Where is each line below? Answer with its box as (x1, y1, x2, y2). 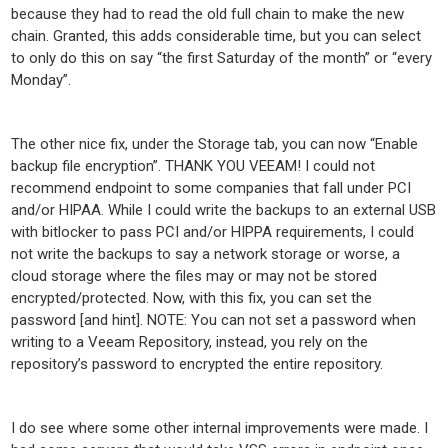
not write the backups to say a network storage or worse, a (11, 245, 401, 263)
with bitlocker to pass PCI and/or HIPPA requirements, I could (11, 223, 415, 241)
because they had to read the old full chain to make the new (11, 5, 405, 23)
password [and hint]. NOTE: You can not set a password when (11, 311, 417, 329)
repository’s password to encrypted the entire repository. (11, 355, 384, 373)
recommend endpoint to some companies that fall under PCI (11, 179, 412, 197)
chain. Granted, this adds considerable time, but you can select (11, 27, 422, 45)
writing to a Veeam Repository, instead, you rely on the (11, 333, 369, 351)
